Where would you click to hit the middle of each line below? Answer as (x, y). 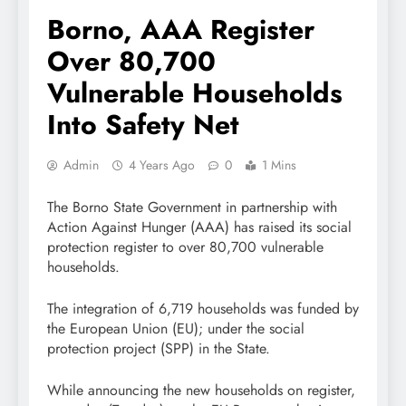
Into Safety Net (143, 125)
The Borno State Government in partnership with (192, 208)
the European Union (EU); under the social (176, 329)
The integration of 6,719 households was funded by (203, 309)
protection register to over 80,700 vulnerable (185, 247)
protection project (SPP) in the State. (159, 349)
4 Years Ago (162, 165)
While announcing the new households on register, (201, 391)
